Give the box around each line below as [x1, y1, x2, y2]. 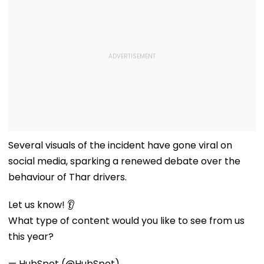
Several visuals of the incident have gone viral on [8, 138, 232, 152]
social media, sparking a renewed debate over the [8, 154, 240, 168]
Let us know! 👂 [8, 197, 75, 212]
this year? [8, 229, 54, 243]
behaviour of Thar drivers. [8, 170, 127, 184]
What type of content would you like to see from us [8, 213, 245, 227]
